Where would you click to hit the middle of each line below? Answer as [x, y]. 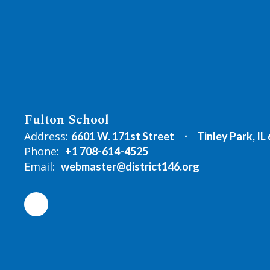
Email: [39, 166]
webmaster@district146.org [130, 166]
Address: [46, 136]
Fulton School [67, 120]
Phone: [42, 151]
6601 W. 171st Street [123, 136]
